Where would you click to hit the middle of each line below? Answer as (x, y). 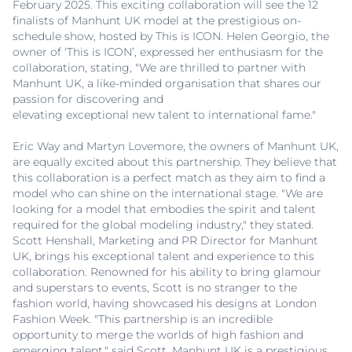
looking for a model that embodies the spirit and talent (164, 209)
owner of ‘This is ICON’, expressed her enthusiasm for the (168, 52)
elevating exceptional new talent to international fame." (164, 115)
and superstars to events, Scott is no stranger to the (155, 288)
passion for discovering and (88, 99)
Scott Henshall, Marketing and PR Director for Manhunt (165, 241)
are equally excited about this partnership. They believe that (175, 162)
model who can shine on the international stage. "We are (168, 194)
